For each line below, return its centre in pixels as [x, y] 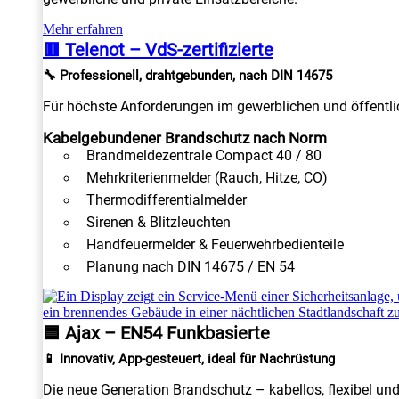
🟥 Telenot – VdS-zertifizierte [158, 50]
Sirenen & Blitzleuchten [159, 223]
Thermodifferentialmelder [167, 200]
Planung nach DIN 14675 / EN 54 [191, 267]
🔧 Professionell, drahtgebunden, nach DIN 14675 [187, 76]
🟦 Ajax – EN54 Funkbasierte [156, 334]
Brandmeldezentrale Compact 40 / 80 [204, 156]
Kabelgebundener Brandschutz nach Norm [185, 138]
